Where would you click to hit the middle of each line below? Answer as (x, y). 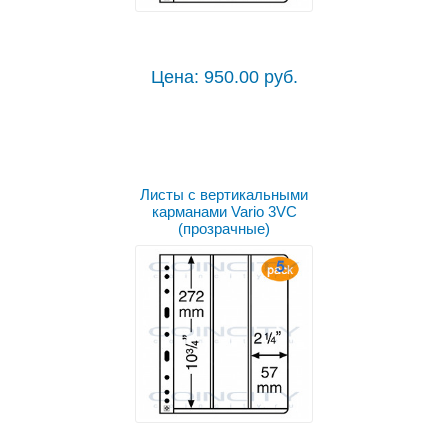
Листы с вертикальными (224, 195)
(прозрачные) (224, 229)
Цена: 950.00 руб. (224, 77)
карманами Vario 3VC (224, 212)
